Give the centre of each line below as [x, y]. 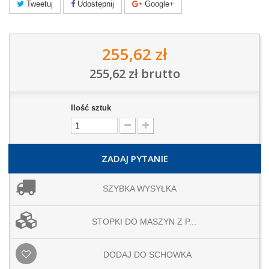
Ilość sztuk [91, 108]
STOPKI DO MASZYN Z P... [144, 222]
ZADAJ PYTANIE [134, 159]
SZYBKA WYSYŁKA [140, 189]
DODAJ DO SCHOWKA [147, 255]
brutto [159, 74]
